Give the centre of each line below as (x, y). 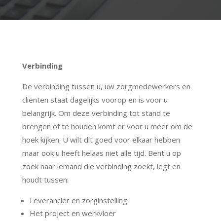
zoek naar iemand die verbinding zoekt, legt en (101, 166)
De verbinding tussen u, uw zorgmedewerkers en (106, 86)
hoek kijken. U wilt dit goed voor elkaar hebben (101, 139)
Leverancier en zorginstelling (78, 200)
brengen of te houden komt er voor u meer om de (107, 126)
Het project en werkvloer (73, 213)
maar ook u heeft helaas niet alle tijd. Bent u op (101, 153)
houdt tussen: (45, 179)
